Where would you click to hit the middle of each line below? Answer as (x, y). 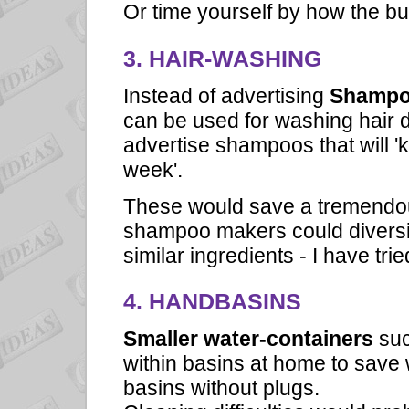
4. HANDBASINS (212, 301)
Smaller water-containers (248, 338)
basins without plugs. (221, 388)
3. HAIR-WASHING (222, 58)
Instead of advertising (226, 95)
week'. (153, 169)
